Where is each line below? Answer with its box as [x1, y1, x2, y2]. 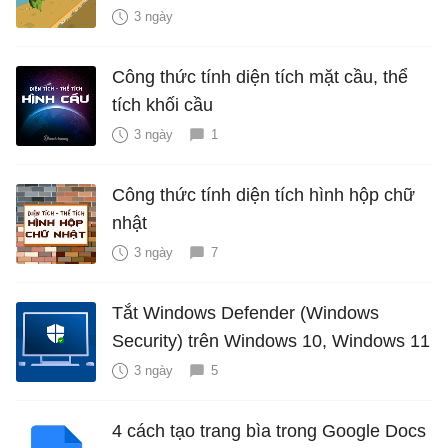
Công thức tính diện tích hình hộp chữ [112, 184, 415, 205]
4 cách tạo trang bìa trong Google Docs [112, 420, 426, 441]
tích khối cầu [112, 94, 213, 115]
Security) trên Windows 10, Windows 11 [112, 330, 430, 351]
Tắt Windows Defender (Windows [112, 302, 379, 323]
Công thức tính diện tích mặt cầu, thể [112, 66, 408, 87]
